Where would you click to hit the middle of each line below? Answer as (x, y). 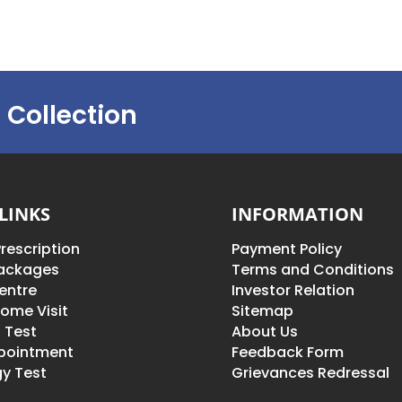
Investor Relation (293, 291)
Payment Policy (287, 249)
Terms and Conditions (313, 270)
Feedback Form (288, 353)
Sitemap (263, 311)
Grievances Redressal (311, 373)
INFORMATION (298, 214)
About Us (265, 332)
